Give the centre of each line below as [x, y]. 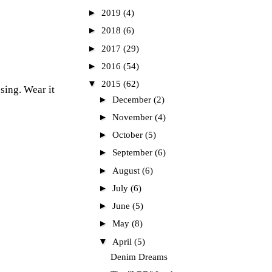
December [133, 99]
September [134, 153]
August [127, 170]
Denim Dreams [139, 257]
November [134, 117]
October [129, 135]
